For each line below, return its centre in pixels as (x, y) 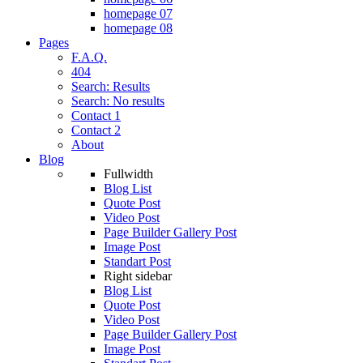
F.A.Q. (89, 57)
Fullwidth (128, 174)
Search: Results (111, 86)
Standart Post (137, 261)
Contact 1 (96, 115)
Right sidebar (138, 276)
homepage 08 (138, 28)
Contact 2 (96, 130)
